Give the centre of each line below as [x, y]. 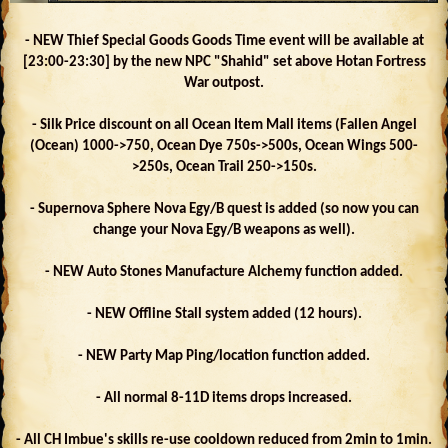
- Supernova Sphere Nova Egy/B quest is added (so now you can [224, 209]
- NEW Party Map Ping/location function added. [224, 356]
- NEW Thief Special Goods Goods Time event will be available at [224, 41]
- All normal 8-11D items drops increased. [224, 398]
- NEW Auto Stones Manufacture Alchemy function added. [224, 272]
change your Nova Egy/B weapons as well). [224, 230]
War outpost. [224, 83]
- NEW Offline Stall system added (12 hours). [224, 314]
